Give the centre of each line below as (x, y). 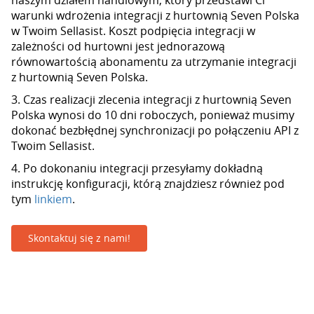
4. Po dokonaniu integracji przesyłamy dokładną (137, 168)
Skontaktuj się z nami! (79, 238)
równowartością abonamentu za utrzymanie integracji (154, 62)
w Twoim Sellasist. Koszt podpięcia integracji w (133, 31)
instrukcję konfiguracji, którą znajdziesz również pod (148, 184)
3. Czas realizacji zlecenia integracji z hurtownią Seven (151, 100)
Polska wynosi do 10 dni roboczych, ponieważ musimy (153, 115)
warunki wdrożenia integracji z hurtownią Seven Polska (155, 15)
